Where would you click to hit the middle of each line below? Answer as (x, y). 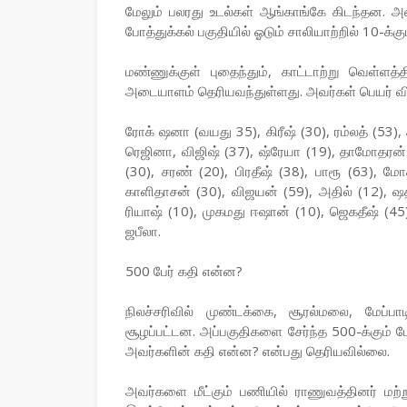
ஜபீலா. (143, 231)
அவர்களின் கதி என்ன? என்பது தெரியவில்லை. (258, 351)
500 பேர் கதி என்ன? (184, 271)
